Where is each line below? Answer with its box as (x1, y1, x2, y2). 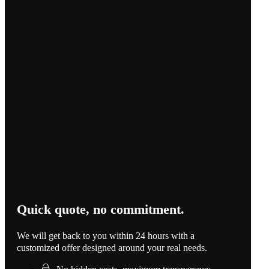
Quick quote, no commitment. (17, 202, 184, 217)
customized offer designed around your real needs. (17, 243, 207, 253)
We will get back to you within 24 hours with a (17, 231, 195, 241)
